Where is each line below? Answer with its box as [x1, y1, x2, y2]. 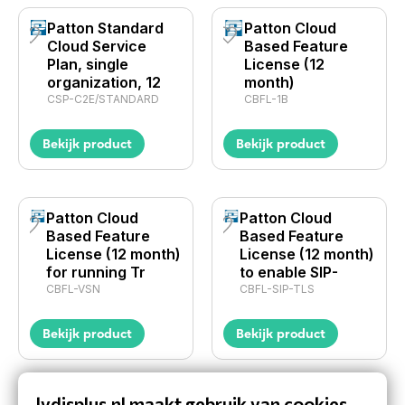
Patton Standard [46, 19, 164, 37]
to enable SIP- [240, 263, 339, 281]
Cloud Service [46, 37, 146, 55]
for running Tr [46, 263, 146, 281]
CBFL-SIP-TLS [240, 282, 316, 296]
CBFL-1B [243, 92, 288, 106]
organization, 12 [46, 73, 161, 91]
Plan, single [46, 55, 128, 73]
